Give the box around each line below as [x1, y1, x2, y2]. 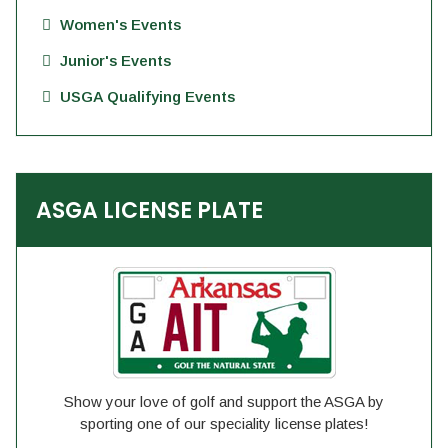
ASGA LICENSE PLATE [36, 195, 263, 226]
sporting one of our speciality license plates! [79, 415, 369, 432]
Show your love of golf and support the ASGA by [64, 393, 384, 410]
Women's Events [60, 16, 181, 33]
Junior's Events [60, 52, 171, 69]
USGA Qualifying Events [60, 88, 235, 105]
